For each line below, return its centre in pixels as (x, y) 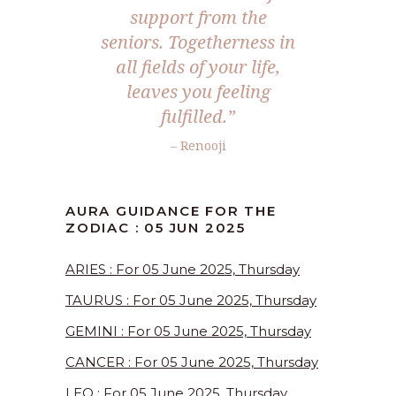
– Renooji (198, 146)
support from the (198, 18)
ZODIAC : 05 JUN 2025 (156, 228)
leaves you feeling (198, 92)
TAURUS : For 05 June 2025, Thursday (191, 301)
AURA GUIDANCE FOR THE (171, 211)
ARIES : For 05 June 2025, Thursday (183, 270)
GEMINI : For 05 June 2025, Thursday (188, 331)
